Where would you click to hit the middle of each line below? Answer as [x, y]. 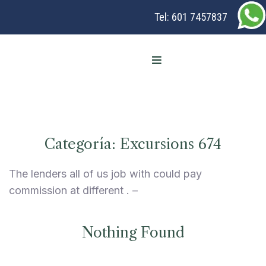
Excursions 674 [171, 144]
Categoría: [82, 144]
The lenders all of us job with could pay [105, 174]
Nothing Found [133, 232]
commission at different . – [73, 190]
